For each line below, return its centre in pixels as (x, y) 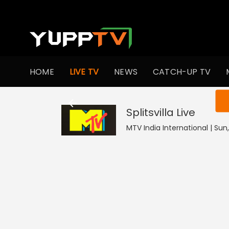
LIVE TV (84, 72)
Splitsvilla (150, 112)
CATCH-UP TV (182, 72)
